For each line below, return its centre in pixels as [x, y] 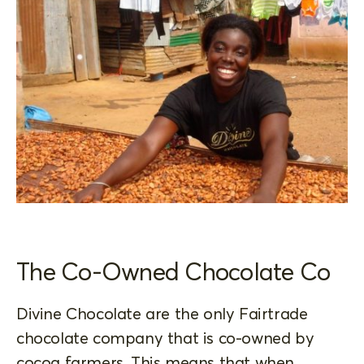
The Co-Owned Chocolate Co [173, 271]
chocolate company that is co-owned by [165, 337]
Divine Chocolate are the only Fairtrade [162, 313]
